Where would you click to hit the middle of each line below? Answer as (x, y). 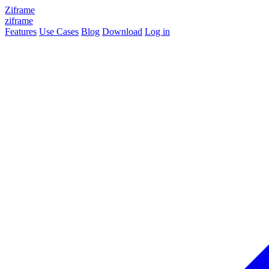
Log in (157, 32)
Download (122, 32)
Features (21, 32)
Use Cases (59, 32)
